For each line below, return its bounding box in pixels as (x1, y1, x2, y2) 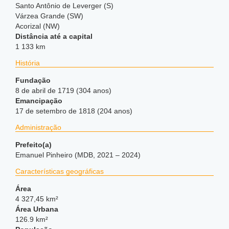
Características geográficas (15, 167, 104, 175)
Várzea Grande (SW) (15, 12, 83, 20)
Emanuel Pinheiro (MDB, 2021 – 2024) (15, 151, 141, 159)
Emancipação (15, 97, 62, 105)
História (15, 59, 40, 67)
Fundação (15, 76, 51, 84)
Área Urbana (15, 205, 58, 213)
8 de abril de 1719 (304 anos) (15, 86, 111, 95)
